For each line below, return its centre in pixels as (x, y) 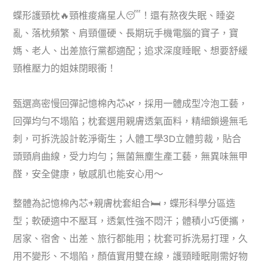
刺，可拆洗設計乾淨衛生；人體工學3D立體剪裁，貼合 (127, 139)
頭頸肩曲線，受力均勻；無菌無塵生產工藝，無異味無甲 (131, 157)
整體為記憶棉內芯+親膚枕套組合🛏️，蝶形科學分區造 (124, 203)
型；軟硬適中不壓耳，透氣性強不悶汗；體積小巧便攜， (131, 221)
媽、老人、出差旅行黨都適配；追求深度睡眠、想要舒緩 (131, 51)
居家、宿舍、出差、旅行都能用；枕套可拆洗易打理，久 (131, 238)
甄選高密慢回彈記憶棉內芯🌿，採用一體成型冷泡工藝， (131, 104)
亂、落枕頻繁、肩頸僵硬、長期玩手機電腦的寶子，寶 (126, 33)
